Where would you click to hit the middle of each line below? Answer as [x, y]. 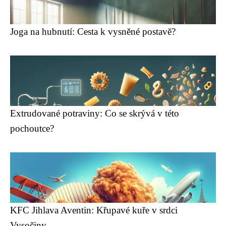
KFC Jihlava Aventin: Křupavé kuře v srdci [94, 210]
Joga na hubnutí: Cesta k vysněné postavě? [93, 32]
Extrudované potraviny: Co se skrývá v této [95, 113]
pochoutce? [32, 128]
